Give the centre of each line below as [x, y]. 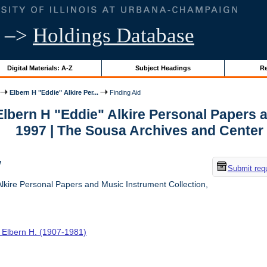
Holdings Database [114, 35]
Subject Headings [163, 68]
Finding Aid [125, 92]
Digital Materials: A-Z [40, 68]
